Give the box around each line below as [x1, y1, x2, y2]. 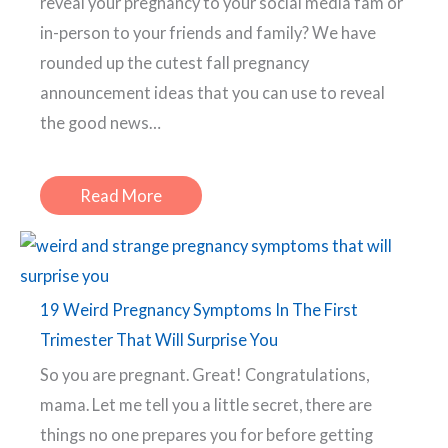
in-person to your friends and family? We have [40, 22, 376, 42]
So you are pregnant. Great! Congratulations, [40, 364, 369, 384]
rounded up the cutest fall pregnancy [40, 52, 309, 72]
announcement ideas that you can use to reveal [40, 82, 385, 102]
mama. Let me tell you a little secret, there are [40, 394, 372, 414]
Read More [80, 185, 162, 205]
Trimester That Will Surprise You [40, 329, 278, 349]
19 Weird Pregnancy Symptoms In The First [40, 299, 358, 319]
